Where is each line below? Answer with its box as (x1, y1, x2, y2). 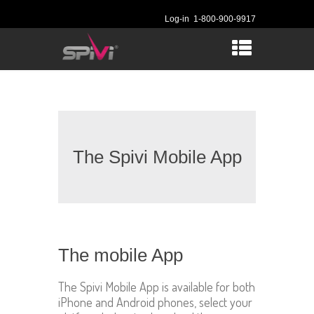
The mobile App (58, 245, 183, 266)
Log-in (165, 14, 189, 24)
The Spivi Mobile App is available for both (58, 279, 255, 294)
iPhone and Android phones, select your (58, 294, 252, 310)
